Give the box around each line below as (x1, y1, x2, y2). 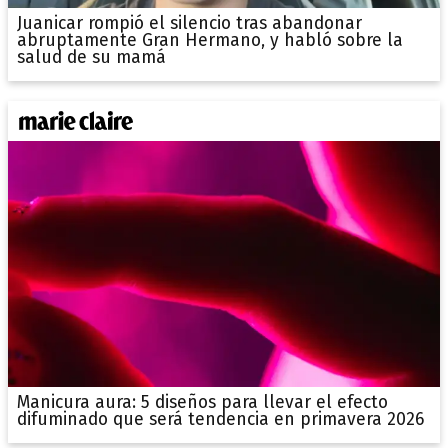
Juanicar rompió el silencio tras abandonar (16, 13, 362, 35)
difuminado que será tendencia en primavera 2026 (16, 409, 424, 431)
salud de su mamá (16, 47, 166, 69)
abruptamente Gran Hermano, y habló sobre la (16, 30, 403, 52)
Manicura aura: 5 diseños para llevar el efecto (16, 392, 388, 414)
